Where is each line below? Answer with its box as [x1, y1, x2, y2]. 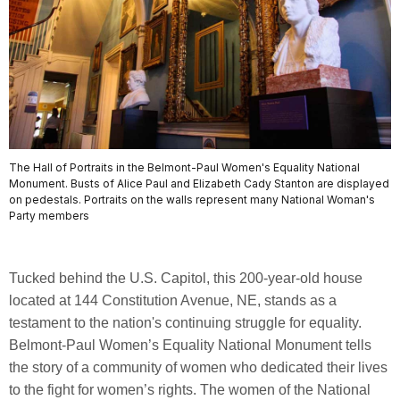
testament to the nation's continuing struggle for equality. [9, 314, 362, 330]
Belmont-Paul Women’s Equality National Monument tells [9, 337, 371, 353]
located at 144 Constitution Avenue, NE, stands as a [9, 292, 337, 308]
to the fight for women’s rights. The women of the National [9, 381, 371, 397]
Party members [9, 208, 89, 222]
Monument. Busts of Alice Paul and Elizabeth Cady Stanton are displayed [9, 176, 389, 190]
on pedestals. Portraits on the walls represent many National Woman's [9, 192, 375, 206]
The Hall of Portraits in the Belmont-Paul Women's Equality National [9, 160, 360, 174]
